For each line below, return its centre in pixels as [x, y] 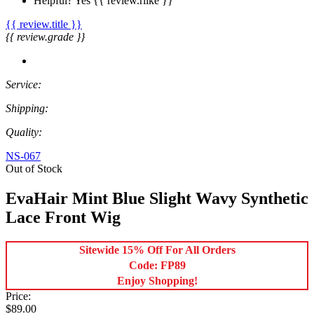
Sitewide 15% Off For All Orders [157, 250]
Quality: [24, 132]
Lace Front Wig [63, 218]
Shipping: [27, 109]
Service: [23, 85]
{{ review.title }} [44, 25]
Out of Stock [34, 169]
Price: [18, 296]
